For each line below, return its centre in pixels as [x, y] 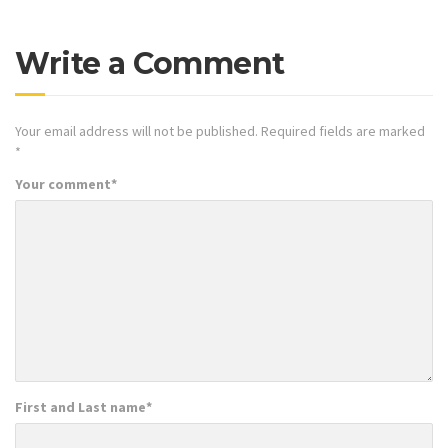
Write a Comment [150, 64]
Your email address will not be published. [136, 131]
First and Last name [80, 406]
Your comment [63, 183]
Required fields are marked [341, 131]
